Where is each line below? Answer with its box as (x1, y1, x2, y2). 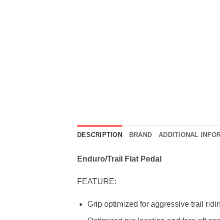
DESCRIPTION (77, 131, 122, 139)
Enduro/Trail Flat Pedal (77, 155, 162, 164)
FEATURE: (77, 177, 116, 186)
